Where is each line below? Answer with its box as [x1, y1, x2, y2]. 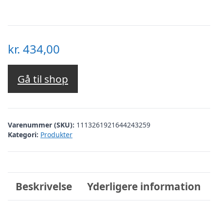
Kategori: [8, 129, 38, 139]
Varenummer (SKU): [8, 120, 76, 129]
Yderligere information [87, 179, 201, 193]
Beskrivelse [15, 179, 72, 193]
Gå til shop [18, 72, 68, 86]
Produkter [40, 129, 73, 139]
